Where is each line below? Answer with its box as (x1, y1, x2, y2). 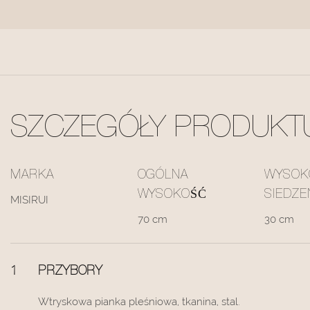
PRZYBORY (38, 265, 103, 278)
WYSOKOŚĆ (137, 189, 207, 202)
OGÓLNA (137, 170, 188, 183)
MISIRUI (10, 193, 48, 206)
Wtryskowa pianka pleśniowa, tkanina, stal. (38, 295, 240, 308)
